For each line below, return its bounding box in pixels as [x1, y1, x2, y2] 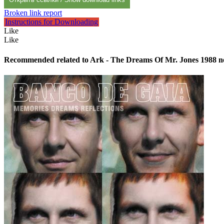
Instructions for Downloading [5, 17, 98, 26]
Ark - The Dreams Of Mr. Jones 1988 [90, 55, 216, 64]
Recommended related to [4, 55, 90, 64]
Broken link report [4, 8, 62, 17]
